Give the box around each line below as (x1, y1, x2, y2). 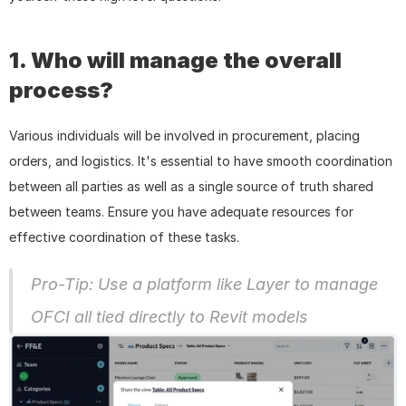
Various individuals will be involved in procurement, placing (9, 128, 360, 144)
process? (9, 77, 113, 104)
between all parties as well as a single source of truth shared (9, 179, 373, 195)
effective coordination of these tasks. (9, 229, 239, 246)
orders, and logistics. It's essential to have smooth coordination (9, 153, 392, 169)
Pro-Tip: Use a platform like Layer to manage (31, 275, 378, 295)
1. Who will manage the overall (9, 47, 342, 74)
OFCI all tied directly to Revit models (31, 307, 308, 327)
